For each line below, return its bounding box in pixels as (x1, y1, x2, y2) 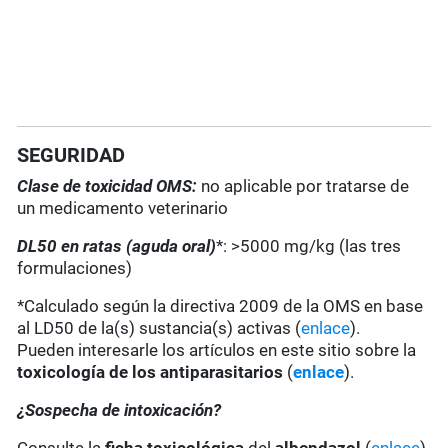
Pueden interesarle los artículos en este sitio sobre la (17, 340, 417, 361)
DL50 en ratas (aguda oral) (17, 236, 217, 257)
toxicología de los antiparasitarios (17, 362, 288, 383)
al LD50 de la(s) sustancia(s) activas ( (17, 318, 302, 339)
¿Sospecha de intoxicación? (17, 400, 222, 421)
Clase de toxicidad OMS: (17, 176, 202, 197)
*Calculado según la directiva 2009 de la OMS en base (17, 296, 424, 317)
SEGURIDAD (17, 143, 126, 168)
